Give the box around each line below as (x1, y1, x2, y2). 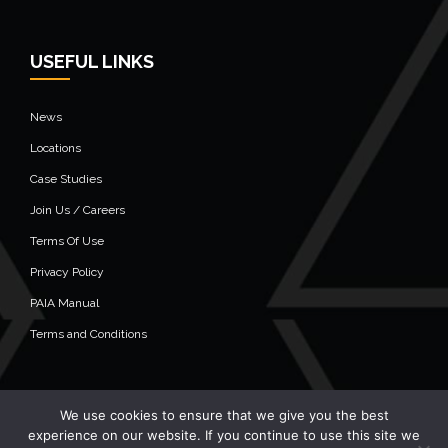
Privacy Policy (30, 265, 104, 280)
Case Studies (30, 172, 102, 187)
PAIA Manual (30, 296, 99, 311)
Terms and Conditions (30, 327, 147, 342)
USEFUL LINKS (30, 51, 154, 73)
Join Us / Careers (30, 203, 125, 218)
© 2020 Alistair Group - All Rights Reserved (10, 418, 247, 433)
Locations (30, 141, 81, 156)
